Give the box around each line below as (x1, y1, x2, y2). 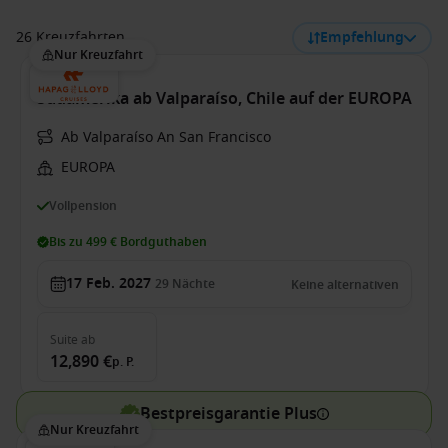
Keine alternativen (290, 276, 399, 294)
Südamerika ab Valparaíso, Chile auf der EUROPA (36, 87, 412, 111)
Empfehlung (320, 27, 404, 48)
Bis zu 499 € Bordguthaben (48, 233, 207, 251)
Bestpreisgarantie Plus (139, 402, 317, 426)
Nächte (171, 275, 215, 293)
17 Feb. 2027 (65, 273, 151, 294)
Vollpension (48, 196, 117, 215)
